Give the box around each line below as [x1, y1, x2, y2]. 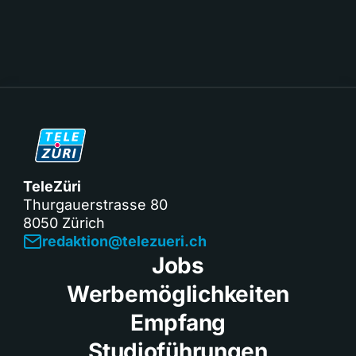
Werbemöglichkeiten [67, 281, 289, 308]
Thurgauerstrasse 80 [23, 196, 168, 213]
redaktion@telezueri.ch [42, 233, 207, 250]
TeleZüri [23, 178, 81, 195]
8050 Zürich [23, 215, 105, 231]
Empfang [130, 309, 226, 336]
